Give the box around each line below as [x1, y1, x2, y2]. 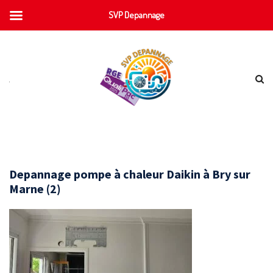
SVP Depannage [108, 9, 165, 21]
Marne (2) [9, 180, 61, 196]
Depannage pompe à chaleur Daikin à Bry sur [9, 166, 250, 182]
